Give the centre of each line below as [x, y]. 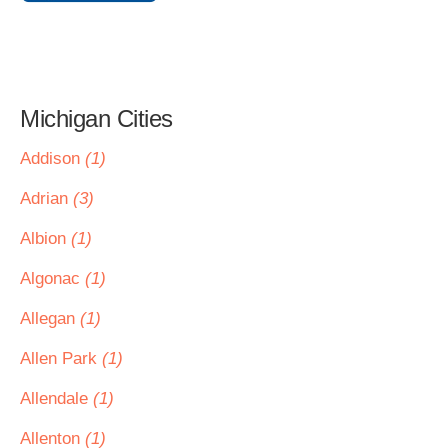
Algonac [52, 278]
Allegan [50, 318]
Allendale [56, 398]
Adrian [46, 198]
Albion [45, 238]
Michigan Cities [96, 118]
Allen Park [61, 358]
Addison [52, 158]
